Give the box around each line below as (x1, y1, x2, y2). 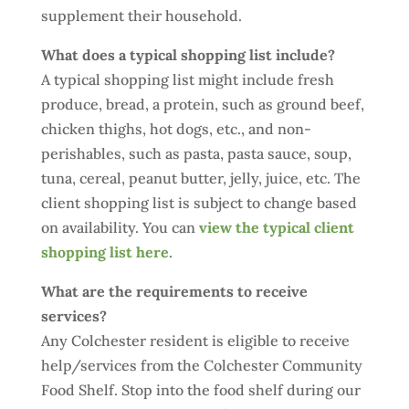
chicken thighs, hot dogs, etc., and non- (40, 120, 311, 138)
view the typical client (198, 218, 354, 236)
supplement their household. (40, 6, 242, 25)
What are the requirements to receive (40, 282, 308, 300)
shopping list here (40, 243, 169, 261)
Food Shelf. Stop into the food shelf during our (40, 381, 361, 399)
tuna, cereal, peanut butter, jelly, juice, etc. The (40, 169, 361, 187)
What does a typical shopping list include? (40, 46, 335, 64)
